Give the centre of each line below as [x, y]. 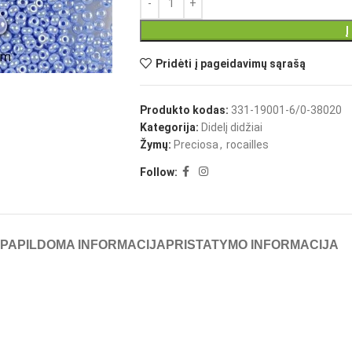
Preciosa [196, 145]
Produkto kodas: [185, 110]
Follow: [158, 172]
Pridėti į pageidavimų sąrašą [230, 63]
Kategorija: [169, 128]
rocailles [247, 145]
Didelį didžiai [231, 128]
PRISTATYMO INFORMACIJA [252, 245]
